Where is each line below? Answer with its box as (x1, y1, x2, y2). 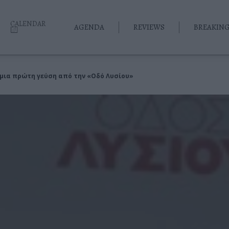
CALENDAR (10, 18, 45, 29)
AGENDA (74, 22, 104, 32)
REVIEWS (133, 22, 165, 32)
